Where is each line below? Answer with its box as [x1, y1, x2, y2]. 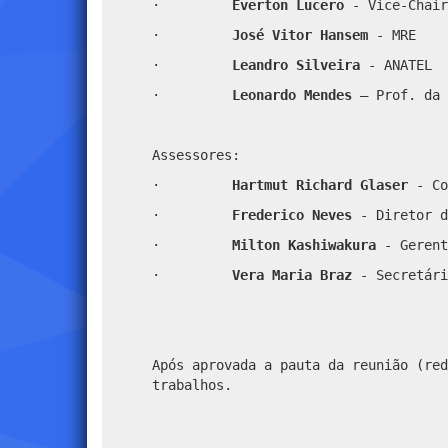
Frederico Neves [232, 206, 360, 223]
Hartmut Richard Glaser [232, 176, 408, 193]
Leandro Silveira [232, 56, 360, 73]
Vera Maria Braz [232, 266, 360, 283]
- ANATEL [368, 56, 432, 73]
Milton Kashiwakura [232, 236, 384, 253]
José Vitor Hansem [232, 26, 376, 43]
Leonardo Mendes [232, 86, 360, 103]
